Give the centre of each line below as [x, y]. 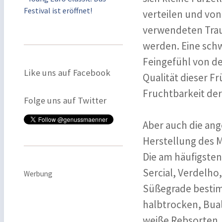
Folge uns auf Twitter [65, 100]
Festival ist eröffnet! [58, 10]
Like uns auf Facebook [67, 73]
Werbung [38, 174]
